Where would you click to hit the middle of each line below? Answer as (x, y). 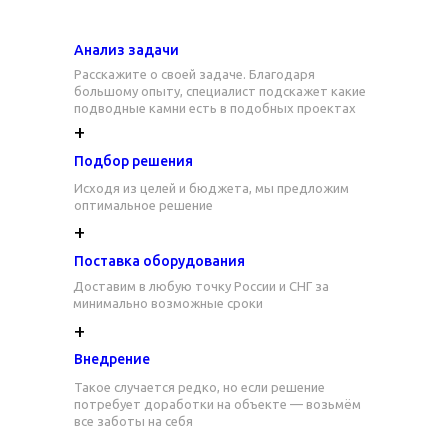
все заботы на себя (133, 421)
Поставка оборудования (159, 261)
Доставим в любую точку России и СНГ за (201, 286)
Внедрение (112, 359)
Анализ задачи (126, 50)
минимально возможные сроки (168, 303)
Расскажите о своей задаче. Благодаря (194, 74)
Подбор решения (133, 161)
